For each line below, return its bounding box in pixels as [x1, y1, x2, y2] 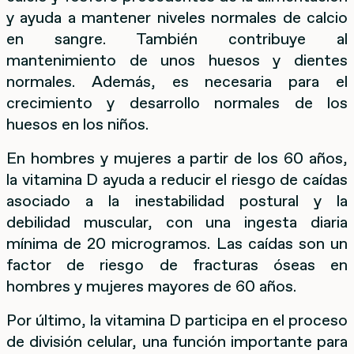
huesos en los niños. [6, 112, 149, 135]
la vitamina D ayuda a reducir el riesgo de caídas [6, 168, 348, 190]
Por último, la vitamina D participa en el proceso [6, 308, 348, 331]
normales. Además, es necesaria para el [6, 70, 348, 92]
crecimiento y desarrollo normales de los [6, 91, 348, 114]
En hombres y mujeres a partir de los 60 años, [6, 146, 348, 169]
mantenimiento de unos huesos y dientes [6, 48, 348, 71]
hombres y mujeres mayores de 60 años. [6, 274, 296, 297]
